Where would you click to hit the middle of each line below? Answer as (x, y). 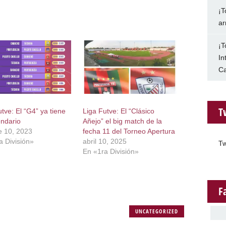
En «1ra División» (111, 152)
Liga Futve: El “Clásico (119, 111)
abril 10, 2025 (105, 142)
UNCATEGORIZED (157, 211)
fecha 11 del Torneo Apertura (129, 131)
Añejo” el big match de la (123, 121)
